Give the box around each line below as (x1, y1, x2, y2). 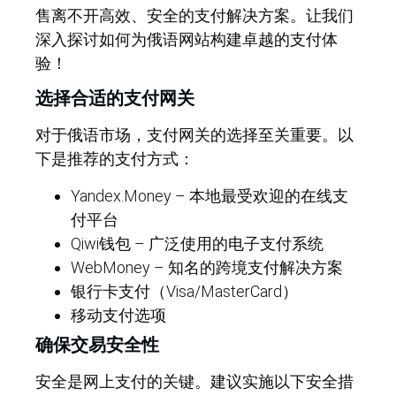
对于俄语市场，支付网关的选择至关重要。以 (35, 126, 354, 145)
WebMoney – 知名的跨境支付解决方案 (71, 257, 343, 277)
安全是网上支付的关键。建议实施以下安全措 (35, 371, 354, 391)
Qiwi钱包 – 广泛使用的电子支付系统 (71, 233, 324, 253)
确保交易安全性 (35, 334, 159, 354)
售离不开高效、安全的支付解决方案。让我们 (35, 5, 354, 25)
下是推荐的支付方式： (35, 149, 194, 169)
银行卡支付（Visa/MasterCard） (71, 281, 298, 301)
